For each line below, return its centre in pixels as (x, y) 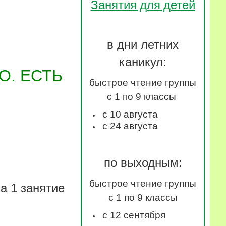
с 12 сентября (134, 215)
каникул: (143, 62)
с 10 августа (130, 114)
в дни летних (143, 44)
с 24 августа (130, 126)
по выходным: (143, 162)
